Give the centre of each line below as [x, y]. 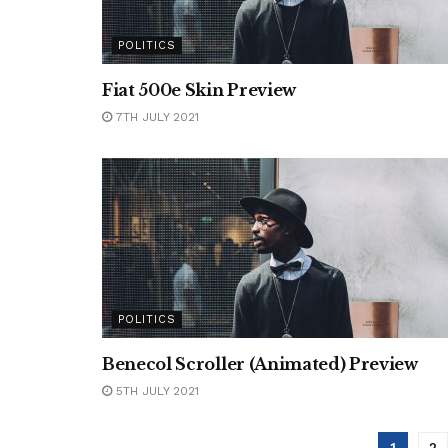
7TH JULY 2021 [155, 117]
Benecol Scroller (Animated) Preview [260, 364]
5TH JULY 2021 [155, 391]
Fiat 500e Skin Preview [199, 90]
